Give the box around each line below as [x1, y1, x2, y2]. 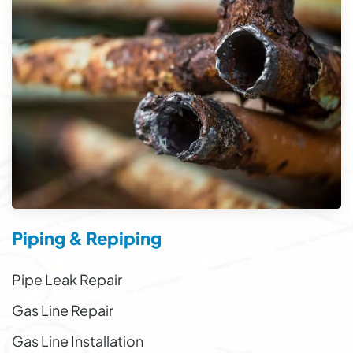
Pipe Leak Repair [12, 269, 122, 288]
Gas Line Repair [12, 300, 113, 319]
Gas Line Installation [12, 331, 143, 350]
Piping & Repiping [12, 226, 162, 249]
